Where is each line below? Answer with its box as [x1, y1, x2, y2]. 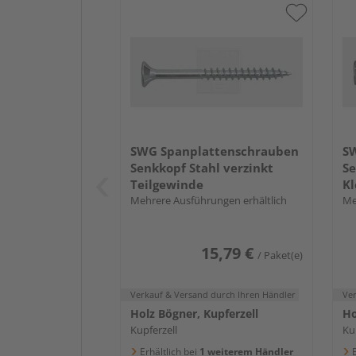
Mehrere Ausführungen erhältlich [130, 192, 287, 207]
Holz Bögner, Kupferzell [130, 305, 258, 321]
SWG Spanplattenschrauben [130, 142, 299, 159]
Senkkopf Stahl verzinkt [130, 159, 273, 176]
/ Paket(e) [257, 247, 303, 262]
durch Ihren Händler [211, 288, 296, 300]
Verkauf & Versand [130, 288, 211, 300]
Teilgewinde [130, 176, 203, 192]
